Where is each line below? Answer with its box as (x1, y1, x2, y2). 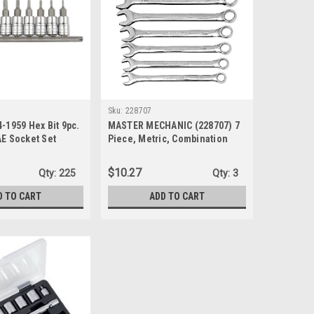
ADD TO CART (149, 190, 205, 202)
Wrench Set (107, 146, 159, 158)
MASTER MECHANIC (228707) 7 (107, 119, 240, 131)
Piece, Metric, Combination (107, 132, 228, 144)
